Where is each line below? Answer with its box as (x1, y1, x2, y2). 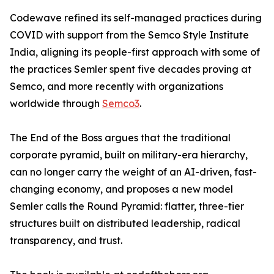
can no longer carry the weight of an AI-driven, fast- (10, 166, 257, 179)
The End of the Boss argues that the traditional (10, 131, 231, 144)
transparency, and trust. (10, 234, 122, 247)
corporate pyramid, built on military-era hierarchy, (10, 149, 248, 161)
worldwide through (10, 97, 102, 110)
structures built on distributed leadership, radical (10, 217, 240, 230)
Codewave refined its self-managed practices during (10, 12, 262, 24)
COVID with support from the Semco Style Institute (10, 29, 249, 42)
